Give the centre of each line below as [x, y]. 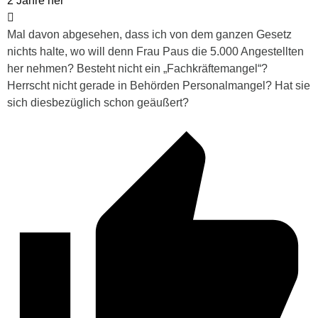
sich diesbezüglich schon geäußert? [98, 103]
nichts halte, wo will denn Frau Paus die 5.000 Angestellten [155, 52]
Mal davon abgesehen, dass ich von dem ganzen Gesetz [149, 35]
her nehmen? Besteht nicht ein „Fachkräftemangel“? [137, 69]
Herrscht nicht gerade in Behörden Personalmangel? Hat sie [159, 86]
